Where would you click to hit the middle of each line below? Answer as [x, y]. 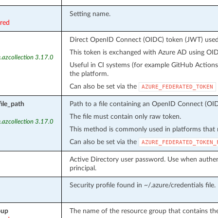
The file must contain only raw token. [125, 116]
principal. [83, 168]
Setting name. [90, 14]
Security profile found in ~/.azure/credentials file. [142, 185]
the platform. [89, 73]
